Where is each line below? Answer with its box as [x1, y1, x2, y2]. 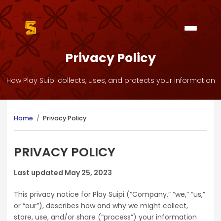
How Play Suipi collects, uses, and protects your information [6, 75, 215, 85]
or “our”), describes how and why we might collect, [14, 201, 188, 211]
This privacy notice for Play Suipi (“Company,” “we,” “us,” [14, 189, 205, 199]
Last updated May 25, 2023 [14, 168, 112, 178]
